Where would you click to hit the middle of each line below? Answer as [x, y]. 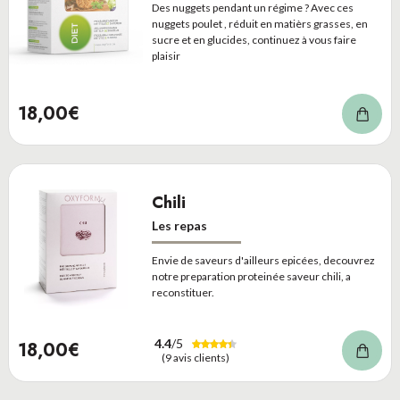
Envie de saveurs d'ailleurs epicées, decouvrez [263, 260]
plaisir [166, 56]
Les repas [179, 225]
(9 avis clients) [196, 358]
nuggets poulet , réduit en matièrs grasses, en [259, 24]
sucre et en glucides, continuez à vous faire [254, 40]
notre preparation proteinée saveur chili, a [251, 276]
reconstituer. [183, 292]
